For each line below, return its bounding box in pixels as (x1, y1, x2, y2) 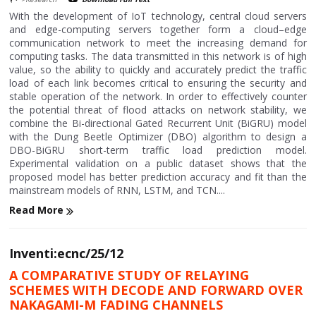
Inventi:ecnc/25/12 (9, 244, 124, 262)
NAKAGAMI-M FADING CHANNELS (9, 296, 224, 313)
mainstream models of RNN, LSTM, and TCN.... (9, 183, 226, 197)
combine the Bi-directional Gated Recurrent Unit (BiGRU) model (9, 116, 307, 130)
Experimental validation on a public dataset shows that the (9, 157, 307, 171)
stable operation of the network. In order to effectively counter (9, 90, 307, 104)
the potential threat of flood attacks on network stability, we (9, 103, 307, 117)
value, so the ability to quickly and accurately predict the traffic (9, 63, 307, 77)
